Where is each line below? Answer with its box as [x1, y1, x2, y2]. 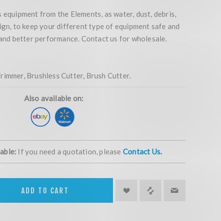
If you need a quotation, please [16, 147, 123, 156]
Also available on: [24, 94, 84, 103]
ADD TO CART [21, 185, 70, 195]
